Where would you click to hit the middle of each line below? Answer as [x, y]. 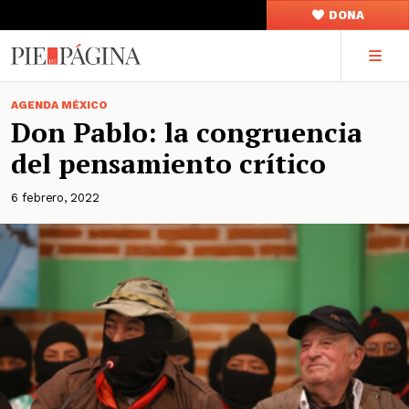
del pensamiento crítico [168, 163]
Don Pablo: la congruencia [187, 132]
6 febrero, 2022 [55, 198]
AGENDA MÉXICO [59, 105]
